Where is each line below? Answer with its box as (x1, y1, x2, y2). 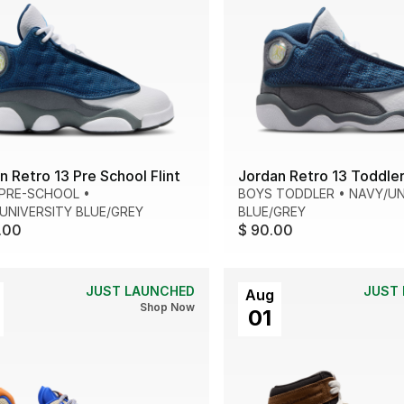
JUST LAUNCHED (86, 282, 195, 298)
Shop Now (140, 299, 195, 314)
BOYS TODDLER (238, 185, 335, 201)
